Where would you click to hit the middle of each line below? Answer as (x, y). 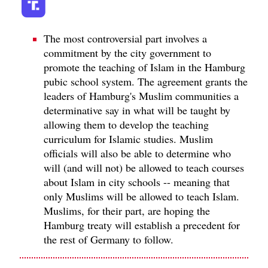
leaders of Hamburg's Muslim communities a (141, 95)
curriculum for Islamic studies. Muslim (128, 138)
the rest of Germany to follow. (109, 239)
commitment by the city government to (127, 52)
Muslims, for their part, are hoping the (127, 210)
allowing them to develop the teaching (126, 124)
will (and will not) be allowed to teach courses (144, 167)
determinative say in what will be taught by (137, 110)
